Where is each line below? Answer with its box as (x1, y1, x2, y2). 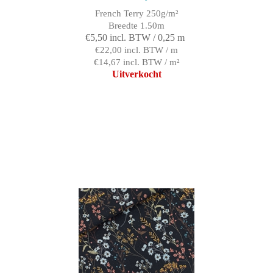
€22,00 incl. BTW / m (95, 45, 178, 55)
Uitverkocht (112, 69, 161, 80)
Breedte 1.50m (108, 21, 165, 31)
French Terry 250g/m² (94, 9, 179, 19)
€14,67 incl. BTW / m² (93, 57, 180, 68)
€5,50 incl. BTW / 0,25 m (85, 32, 185, 43)
